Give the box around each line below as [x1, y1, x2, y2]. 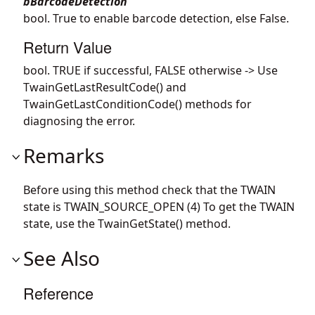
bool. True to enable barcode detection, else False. [23, 10, 289, 26]
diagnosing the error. [23, 112, 135, 129]
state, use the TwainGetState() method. [23, 215, 231, 231]
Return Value [23, 35, 112, 58]
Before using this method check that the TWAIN [23, 181, 276, 198]
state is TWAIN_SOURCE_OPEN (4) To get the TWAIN [23, 198, 295, 214]
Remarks [23, 141, 104, 169]
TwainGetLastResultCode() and [23, 79, 186, 95]
